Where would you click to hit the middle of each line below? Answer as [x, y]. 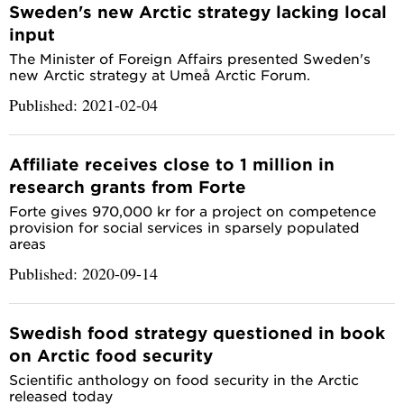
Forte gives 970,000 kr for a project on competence [193, 211]
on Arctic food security [111, 355]
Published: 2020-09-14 [83, 274]
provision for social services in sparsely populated [184, 227]
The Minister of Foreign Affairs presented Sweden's [190, 59]
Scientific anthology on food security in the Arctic [184, 379]
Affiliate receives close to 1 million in [172, 165]
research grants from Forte [128, 187]
